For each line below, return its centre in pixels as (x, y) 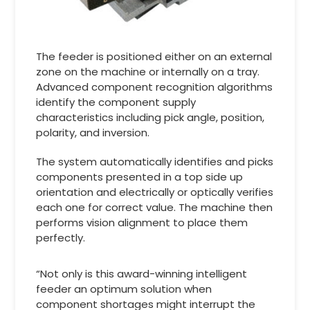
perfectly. (61, 238)
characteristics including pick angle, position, (151, 118)
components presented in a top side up (140, 177)
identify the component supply (116, 102)
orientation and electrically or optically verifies (155, 192)
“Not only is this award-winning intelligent (142, 274)
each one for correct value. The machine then (155, 208)
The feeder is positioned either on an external (154, 57)
